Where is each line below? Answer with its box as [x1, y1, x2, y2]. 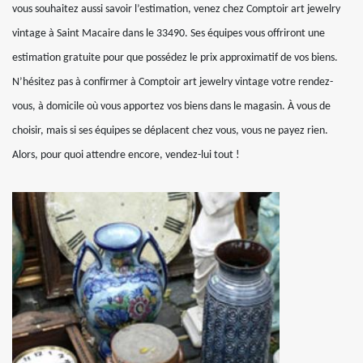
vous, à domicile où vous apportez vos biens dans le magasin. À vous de [12, 100, 331, 113]
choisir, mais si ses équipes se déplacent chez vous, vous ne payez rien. [12, 125, 328, 137]
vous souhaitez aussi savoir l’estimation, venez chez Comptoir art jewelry [12, 3, 340, 15]
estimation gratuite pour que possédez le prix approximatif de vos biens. [12, 52, 338, 64]
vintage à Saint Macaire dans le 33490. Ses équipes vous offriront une [12, 28, 325, 40]
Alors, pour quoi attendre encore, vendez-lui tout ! [12, 149, 240, 161]
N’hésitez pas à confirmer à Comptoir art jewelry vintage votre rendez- [12, 76, 333, 88]
